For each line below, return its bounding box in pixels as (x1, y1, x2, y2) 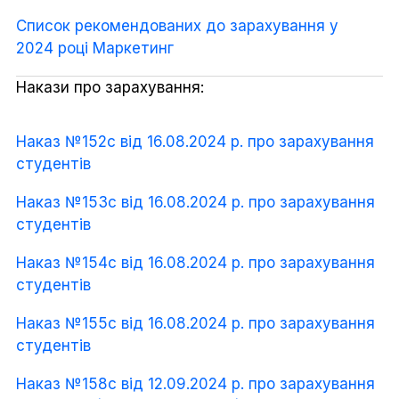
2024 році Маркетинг (16, 39, 174, 57)
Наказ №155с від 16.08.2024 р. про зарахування (16, 314, 375, 332)
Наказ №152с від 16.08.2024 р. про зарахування (16, 133, 374, 151)
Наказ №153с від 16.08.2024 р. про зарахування (16, 193, 375, 211)
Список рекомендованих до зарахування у (16, 17, 338, 35)
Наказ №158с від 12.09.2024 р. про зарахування (16, 375, 375, 393)
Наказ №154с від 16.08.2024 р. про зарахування (16, 254, 375, 272)
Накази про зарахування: (16, 78, 204, 96)
